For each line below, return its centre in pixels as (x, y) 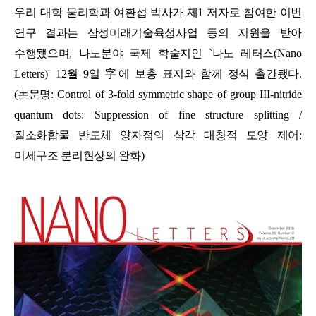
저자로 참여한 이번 (255, 13)
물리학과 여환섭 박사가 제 (132, 13)
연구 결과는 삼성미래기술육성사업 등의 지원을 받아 (158, 33)
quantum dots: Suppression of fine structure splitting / (158, 115)
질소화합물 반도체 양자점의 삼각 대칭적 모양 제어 (157, 135)
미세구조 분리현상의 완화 (78, 156)
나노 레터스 (243, 54)
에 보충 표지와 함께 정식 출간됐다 (209, 74)
